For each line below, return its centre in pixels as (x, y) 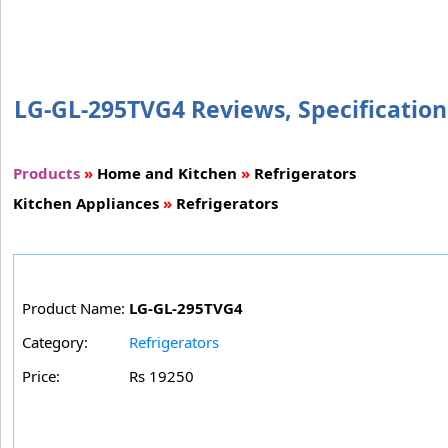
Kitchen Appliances (86, 202)
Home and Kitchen (167, 172)
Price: (41, 375)
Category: (55, 341)
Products (46, 172)
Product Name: (73, 307)
